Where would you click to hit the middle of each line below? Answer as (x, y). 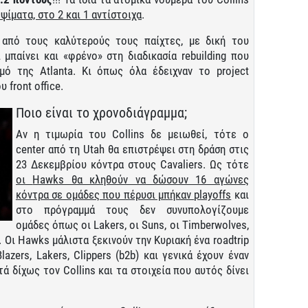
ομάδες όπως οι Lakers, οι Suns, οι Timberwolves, (132, 224)
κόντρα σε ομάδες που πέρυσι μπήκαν (105, 194)
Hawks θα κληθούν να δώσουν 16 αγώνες (141, 179)
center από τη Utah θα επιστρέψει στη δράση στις (132, 149)
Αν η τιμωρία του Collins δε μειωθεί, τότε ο (132, 134)
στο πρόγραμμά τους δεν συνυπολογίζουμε (132, 209)
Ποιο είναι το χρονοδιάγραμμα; (101, 112)
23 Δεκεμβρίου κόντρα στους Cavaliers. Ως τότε (132, 164)
